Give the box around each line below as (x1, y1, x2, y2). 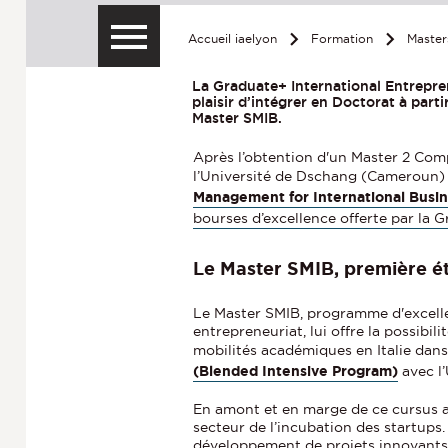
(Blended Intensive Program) (193, 363, 399, 380)
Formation (311, 32, 374, 46)
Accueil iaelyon (188, 32, 278, 46)
